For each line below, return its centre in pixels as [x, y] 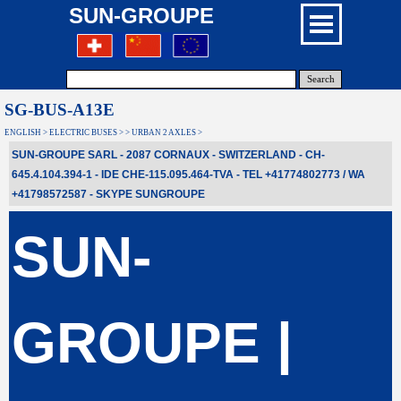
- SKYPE [111, 194]
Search [320, 79]
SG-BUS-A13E [60, 110]
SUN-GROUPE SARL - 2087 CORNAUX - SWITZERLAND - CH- [168, 155]
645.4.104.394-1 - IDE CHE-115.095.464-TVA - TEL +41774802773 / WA [188, 175]
